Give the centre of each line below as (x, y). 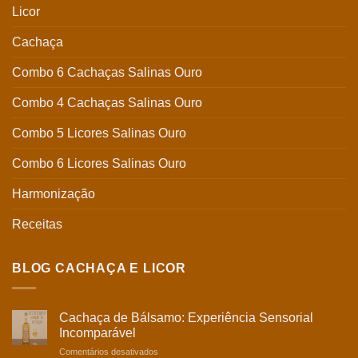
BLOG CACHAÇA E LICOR (99, 268)
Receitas (37, 225)
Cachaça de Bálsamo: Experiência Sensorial (186, 317)
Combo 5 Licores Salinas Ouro (99, 133)
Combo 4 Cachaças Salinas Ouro (107, 103)
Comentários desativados (109, 351)
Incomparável (97, 332)
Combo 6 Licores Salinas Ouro (99, 164)
